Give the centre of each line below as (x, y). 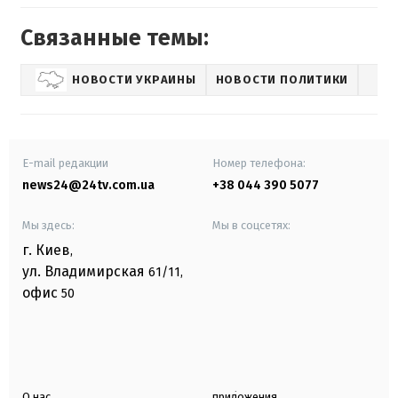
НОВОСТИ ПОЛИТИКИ (282, 80)
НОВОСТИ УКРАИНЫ (134, 80)
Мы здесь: (48, 225)
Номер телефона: (259, 163)
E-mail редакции (65, 163)
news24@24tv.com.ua (88, 185)
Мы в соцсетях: (251, 225)
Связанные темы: (115, 38)
